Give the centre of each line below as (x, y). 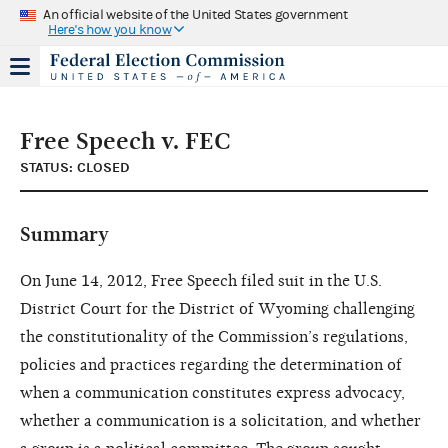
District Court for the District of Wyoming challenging (217, 308)
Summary (64, 234)
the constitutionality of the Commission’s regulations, (214, 336)
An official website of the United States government (195, 14)
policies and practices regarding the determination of (211, 364)
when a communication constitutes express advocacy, (212, 392)
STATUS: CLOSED (75, 167)
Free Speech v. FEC (125, 140)
